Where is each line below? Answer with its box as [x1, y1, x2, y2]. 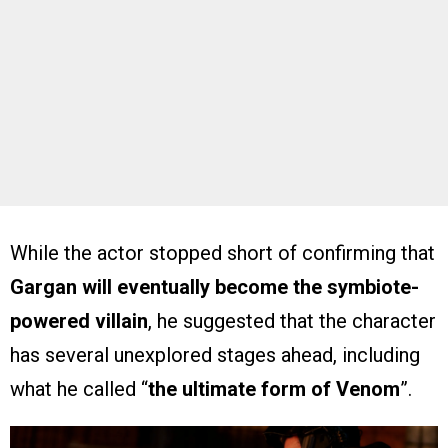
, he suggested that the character [148, 308, 436, 333]
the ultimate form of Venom [148, 376, 400, 401]
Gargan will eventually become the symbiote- [10, 274, 419, 299]
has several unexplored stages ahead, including [10, 342, 420, 367]
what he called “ [10, 376, 148, 401]
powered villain [10, 308, 148, 333]
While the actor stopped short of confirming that [10, 240, 435, 265]
